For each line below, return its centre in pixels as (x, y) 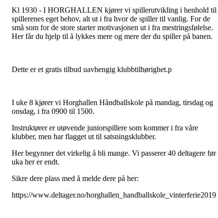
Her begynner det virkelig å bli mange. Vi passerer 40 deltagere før (114, 153)
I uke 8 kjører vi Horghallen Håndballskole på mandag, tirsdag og (112, 103)
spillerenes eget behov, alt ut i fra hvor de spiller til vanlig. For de (111, 19)
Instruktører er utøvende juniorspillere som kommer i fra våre (105, 128)
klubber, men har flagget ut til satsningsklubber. (84, 137)
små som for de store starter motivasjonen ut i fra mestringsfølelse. (112, 28)
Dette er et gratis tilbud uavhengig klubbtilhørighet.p (92, 70)
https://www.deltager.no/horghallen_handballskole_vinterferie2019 (114, 195)
